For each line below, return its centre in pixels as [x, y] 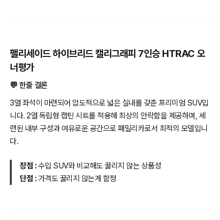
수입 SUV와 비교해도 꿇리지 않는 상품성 [99, 165]
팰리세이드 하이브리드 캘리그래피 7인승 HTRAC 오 [108, 53]
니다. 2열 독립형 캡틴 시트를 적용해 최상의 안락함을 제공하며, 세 [108, 115]
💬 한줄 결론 [29, 85]
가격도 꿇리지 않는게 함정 [77, 178]
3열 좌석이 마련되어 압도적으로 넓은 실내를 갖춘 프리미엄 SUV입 [109, 103]
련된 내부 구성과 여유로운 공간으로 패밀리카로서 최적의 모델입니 [109, 128]
